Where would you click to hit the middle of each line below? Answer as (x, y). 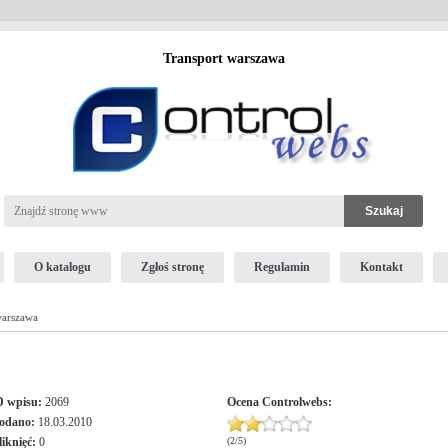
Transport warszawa (224, 58)
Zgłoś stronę (172, 267)
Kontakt (381, 267)
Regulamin (281, 267)
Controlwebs (294, 402)
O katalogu (62, 267)
